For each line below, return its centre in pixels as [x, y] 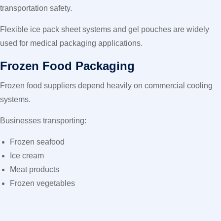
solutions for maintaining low [158, 204]
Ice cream [27, 156]
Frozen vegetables [42, 183]
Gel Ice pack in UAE [71, 204]
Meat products [35, 169]
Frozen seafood [37, 142]
